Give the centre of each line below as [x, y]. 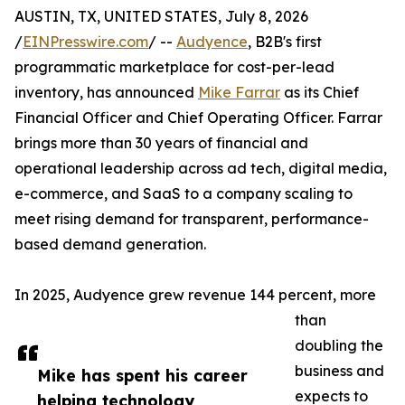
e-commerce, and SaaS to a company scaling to [184, 194]
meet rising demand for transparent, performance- [192, 219]
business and [339, 371]
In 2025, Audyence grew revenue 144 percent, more [195, 295]
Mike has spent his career [142, 376]
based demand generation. [110, 245]
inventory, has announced [106, 93]
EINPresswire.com [85, 42]
